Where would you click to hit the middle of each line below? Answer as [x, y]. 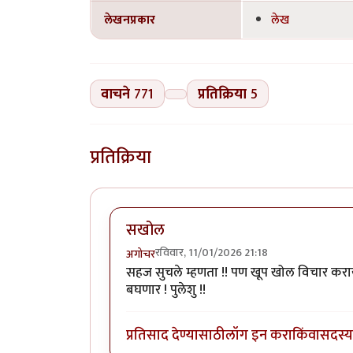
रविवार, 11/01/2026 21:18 [212, 252]
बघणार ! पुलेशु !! [166, 290]
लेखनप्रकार [130, 20]
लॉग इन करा [259, 336]
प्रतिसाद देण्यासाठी [176, 336]
